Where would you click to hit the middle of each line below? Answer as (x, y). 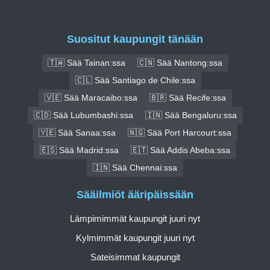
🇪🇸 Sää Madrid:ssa (79, 150)
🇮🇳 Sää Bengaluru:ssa (191, 115)
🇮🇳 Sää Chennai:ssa (135, 167)
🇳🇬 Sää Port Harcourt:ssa (180, 132)
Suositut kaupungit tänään (135, 39)
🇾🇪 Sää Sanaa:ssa (77, 132)
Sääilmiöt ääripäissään (135, 195)
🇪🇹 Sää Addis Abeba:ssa (181, 150)
